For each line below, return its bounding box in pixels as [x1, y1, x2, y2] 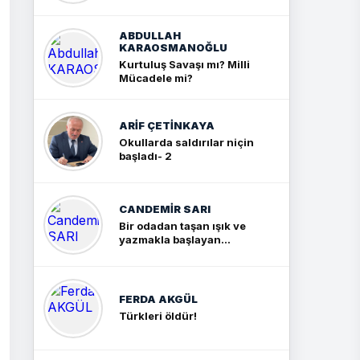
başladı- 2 [119, 149, 172, 162]
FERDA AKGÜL [119, 292, 198, 305]
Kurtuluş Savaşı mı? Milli [119, 58, 250, 71]
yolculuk [119, 246, 166, 260]
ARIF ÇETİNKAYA [119, 118, 215, 132]
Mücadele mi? [119, 72, 193, 84]
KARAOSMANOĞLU [119, 41, 227, 54]
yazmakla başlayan [119, 232, 221, 246]
